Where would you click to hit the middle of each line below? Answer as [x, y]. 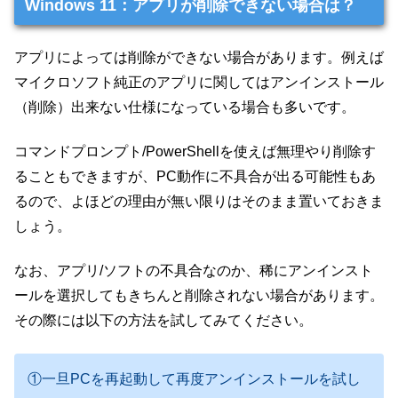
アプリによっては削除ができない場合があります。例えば [199, 57]
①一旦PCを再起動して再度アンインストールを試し [194, 378]
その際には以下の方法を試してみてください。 [163, 321]
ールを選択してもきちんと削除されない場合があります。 [199, 296]
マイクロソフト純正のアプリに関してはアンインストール [199, 82]
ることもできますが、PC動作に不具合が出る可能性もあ [195, 176]
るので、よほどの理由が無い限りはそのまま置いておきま [199, 201]
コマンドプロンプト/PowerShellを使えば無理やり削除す [195, 151]
